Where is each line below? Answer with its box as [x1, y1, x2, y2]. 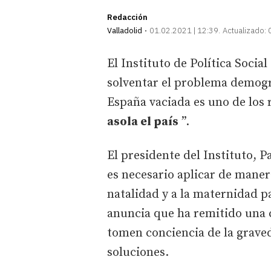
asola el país [107, 114, 178, 129]
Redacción [107, 11, 148, 22]
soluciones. [107, 244, 169, 260]
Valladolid [107, 25, 142, 36]
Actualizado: [223, 25, 266, 36]
